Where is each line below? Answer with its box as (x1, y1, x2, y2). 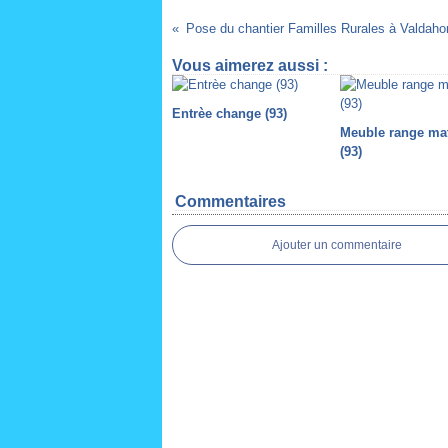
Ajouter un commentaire (272, 238, 402, 252)
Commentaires (175, 193, 286, 210)
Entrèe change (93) (172, 106, 287, 121)
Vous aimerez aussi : (172, 57, 328, 74)
